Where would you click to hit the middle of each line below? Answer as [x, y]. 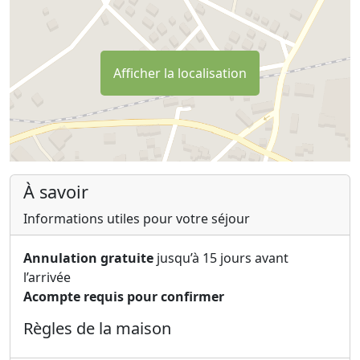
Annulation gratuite [88, 258]
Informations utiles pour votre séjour [137, 218]
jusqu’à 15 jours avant [221, 258]
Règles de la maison [97, 328]
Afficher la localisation [180, 73]
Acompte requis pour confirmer [124, 296]
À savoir [56, 191]
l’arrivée [47, 277]
